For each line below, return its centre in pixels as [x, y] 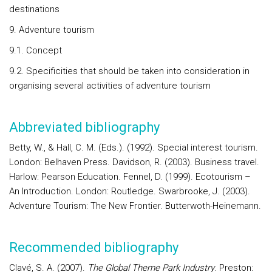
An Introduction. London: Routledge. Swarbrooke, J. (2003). [130, 191]
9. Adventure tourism [52, 30]
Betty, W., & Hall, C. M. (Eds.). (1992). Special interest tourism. [134, 148]
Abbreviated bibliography [84, 127]
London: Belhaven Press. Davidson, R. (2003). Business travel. [134, 162]
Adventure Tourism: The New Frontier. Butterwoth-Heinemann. [135, 206]
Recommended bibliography [94, 247]
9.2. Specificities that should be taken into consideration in [129, 71]
